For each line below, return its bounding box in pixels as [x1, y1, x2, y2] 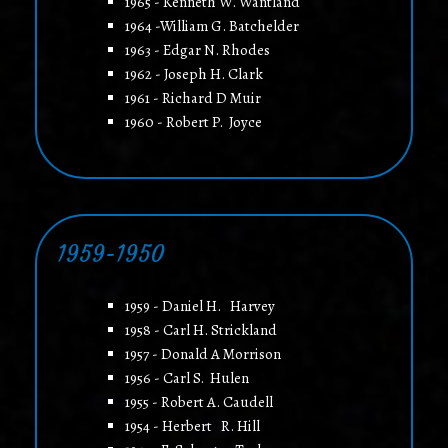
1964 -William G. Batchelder [124, 16, 299, 37]
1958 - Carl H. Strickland [124, 320, 277, 341]
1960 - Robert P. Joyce [124, 112, 262, 133]
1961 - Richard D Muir [124, 88, 261, 109]
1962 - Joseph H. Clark [124, 64, 263, 85]
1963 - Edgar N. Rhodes [124, 40, 270, 61]
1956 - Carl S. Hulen [124, 368, 249, 389]
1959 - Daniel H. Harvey [124, 296, 275, 317]
